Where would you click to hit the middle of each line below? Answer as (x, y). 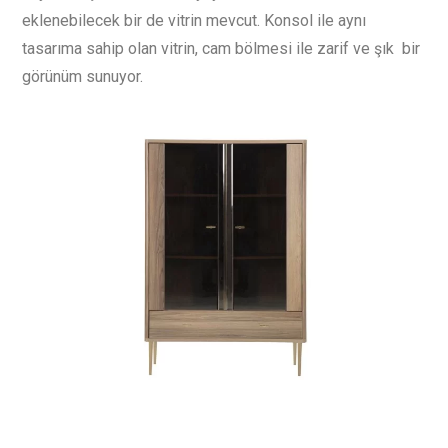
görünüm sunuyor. (82, 76)
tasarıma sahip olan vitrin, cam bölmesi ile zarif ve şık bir (221, 48)
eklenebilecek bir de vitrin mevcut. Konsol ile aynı (194, 20)
